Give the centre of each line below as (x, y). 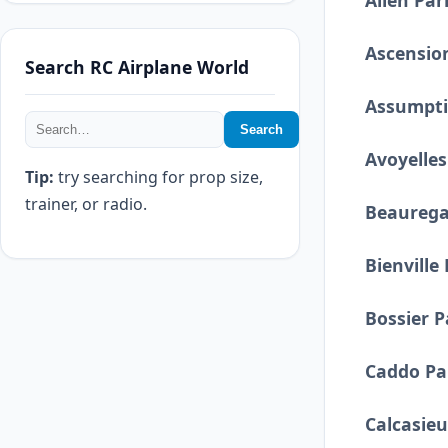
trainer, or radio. (86, 204)
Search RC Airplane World (137, 67)
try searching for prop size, (158, 177)
